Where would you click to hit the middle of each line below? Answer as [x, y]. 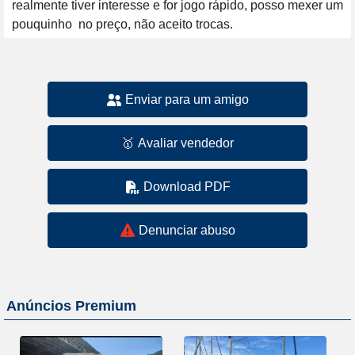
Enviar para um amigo [187, 99]
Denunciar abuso [187, 230]
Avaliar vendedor [186, 143]
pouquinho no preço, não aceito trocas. [122, 24]
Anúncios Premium [71, 305]
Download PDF [187, 186]
